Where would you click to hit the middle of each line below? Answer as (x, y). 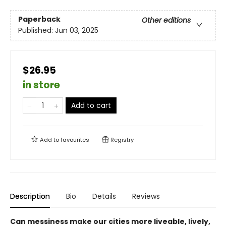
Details (104, 196)
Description (30, 196)
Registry (121, 140)
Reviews (146, 196)
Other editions (166, 20)
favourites (75, 140)
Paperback (39, 19)
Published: (37, 31)
